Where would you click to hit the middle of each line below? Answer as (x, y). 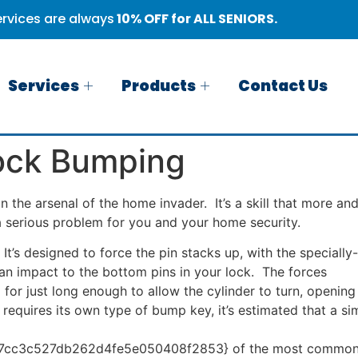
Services (44, 86)
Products (159, 86)
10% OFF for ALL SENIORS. (196, 19)
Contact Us (283, 86)
